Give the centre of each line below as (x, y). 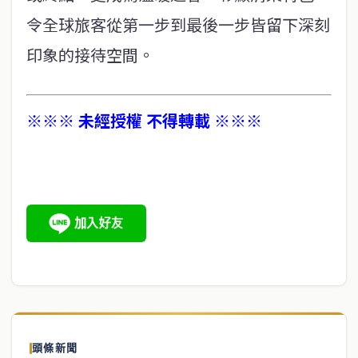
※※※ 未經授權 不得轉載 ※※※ (144, 120)
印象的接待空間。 (90, 55)
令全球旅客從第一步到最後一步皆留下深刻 (178, 24)
